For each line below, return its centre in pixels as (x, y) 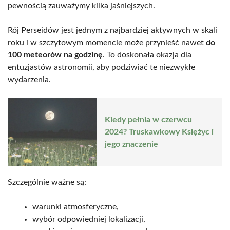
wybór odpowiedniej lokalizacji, (89, 219)
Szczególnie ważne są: (47, 183)
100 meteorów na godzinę (55, 55)
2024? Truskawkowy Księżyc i (159, 132)
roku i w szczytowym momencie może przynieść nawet (106, 42)
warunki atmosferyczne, (75, 207)
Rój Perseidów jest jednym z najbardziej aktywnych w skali (112, 30)
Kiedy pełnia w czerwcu (148, 120)
